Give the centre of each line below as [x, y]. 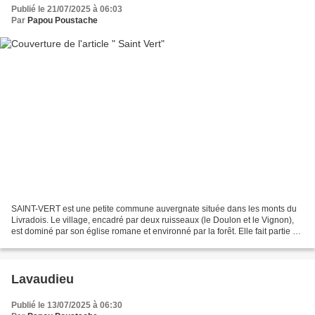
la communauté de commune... [70, 242]
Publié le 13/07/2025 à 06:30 [67, 305]
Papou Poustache [63, 21]
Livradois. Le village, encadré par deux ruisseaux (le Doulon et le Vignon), [153, 220]
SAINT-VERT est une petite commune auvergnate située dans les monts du [154, 208]
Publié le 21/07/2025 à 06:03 [67, 9]
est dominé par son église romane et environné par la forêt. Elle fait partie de [157, 231]
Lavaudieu [43, 279]
